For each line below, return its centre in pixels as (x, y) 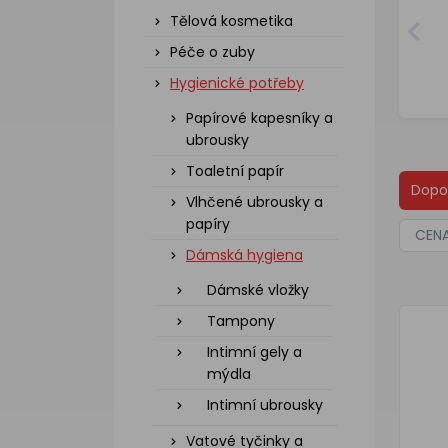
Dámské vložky (258, 290)
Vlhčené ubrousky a (254, 202)
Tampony (241, 321)
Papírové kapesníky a (259, 118)
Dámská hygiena (244, 255)
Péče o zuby (212, 52)
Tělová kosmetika (231, 21)
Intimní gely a (254, 352)
